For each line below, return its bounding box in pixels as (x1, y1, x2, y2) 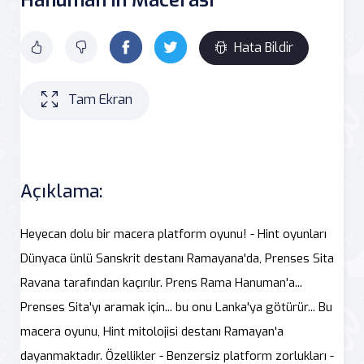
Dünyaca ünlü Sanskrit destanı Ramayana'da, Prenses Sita (20, 249, 334, 266)
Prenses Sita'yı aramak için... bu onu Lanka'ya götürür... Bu (20, 298, 332, 315)
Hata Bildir (234, 38, 293, 56)
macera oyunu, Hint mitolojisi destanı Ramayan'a (20, 323, 284, 340)
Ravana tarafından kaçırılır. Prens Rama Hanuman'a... (20, 274, 302, 291)
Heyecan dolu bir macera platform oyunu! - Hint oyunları (20, 225, 327, 242)
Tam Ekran (68, 91, 132, 109)
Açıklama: (20, 179, 102, 203)
